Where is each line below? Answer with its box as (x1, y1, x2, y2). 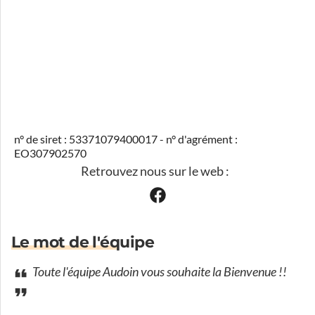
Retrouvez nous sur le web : (80, 164, 229, 179)
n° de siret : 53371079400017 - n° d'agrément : (14, 133, 238, 146)
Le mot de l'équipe (11, 233, 155, 252)
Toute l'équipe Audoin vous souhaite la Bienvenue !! (30, 264, 287, 281)
